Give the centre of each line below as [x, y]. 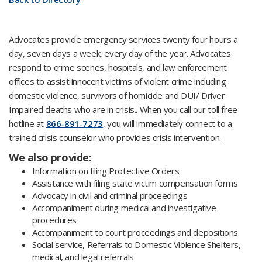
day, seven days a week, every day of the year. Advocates [120, 53]
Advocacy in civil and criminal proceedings [110, 195]
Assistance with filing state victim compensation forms [135, 183]
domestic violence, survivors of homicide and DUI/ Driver [117, 95]
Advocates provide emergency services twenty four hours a [123, 39]
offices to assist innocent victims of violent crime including [118, 81]
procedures [54, 220]
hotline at [27, 123]
